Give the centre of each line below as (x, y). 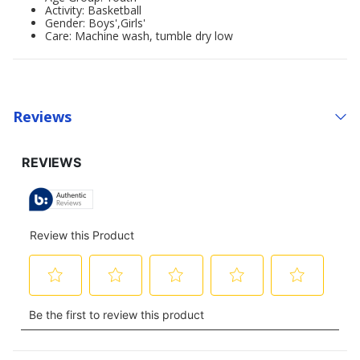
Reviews (42, 116)
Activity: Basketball (93, 10)
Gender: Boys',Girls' (95, 23)
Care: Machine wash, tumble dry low (139, 36)
